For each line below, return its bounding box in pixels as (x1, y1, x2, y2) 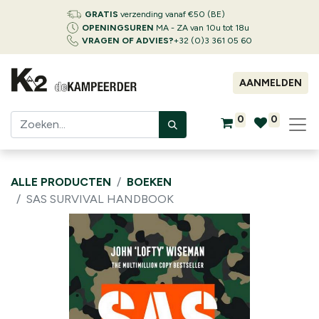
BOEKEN (127, 175, 172, 189)
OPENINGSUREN (82, 23, 154, 33)
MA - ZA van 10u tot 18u (154, 23, 249, 33)
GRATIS (85, 9, 118, 19)
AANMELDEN (239, 77, 302, 89)
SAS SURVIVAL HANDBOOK (26, 192, 174, 206)
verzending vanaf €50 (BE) (118, 9, 225, 19)
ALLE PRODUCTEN (11, 175, 111, 189)
